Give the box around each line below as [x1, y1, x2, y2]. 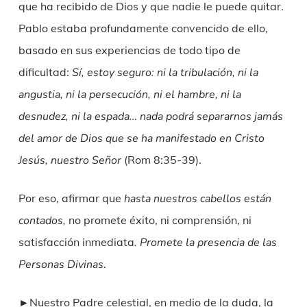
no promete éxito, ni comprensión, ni [65, 213, 251, 228]
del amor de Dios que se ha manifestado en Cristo [18, 131, 265, 147]
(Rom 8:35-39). [121, 153, 201, 167]
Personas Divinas [18, 257, 103, 273]
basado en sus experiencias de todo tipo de [18, 43, 241, 58]
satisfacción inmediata [18, 235, 134, 249]
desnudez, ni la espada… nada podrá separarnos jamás [18, 109, 283, 125]
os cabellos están [185, 191, 271, 207]
